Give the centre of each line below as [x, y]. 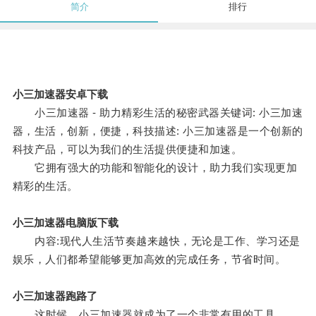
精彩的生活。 [45, 186]
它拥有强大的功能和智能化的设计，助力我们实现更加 [155, 168]
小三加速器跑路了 [55, 296]
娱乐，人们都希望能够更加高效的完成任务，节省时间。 [149, 260]
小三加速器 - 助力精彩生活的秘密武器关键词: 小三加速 [158, 113]
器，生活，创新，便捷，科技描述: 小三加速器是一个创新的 [158, 131]
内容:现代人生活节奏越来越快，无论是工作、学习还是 [156, 241]
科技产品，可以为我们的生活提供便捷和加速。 [127, 150]
